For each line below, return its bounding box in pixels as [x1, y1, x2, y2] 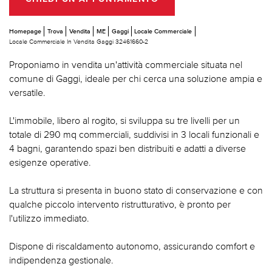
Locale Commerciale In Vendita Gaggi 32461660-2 [9, 38, 148, 46]
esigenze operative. [9, 157, 91, 168]
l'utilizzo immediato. [9, 212, 89, 224]
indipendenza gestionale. [9, 254, 114, 266]
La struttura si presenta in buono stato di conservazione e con [9, 185, 263, 196]
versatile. [9, 87, 46, 98]
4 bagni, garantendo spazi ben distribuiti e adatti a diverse [9, 143, 246, 154]
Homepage [9, 27, 41, 35]
